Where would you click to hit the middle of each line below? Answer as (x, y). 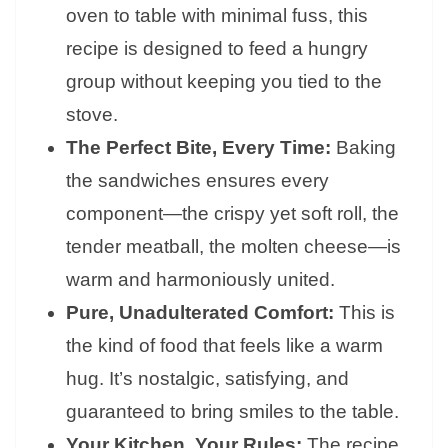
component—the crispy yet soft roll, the (232, 214)
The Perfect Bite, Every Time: (198, 148)
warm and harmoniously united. (200, 280)
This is (364, 313)
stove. (92, 115)
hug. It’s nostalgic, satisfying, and (207, 379)
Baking (363, 148)
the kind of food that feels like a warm (224, 346)
